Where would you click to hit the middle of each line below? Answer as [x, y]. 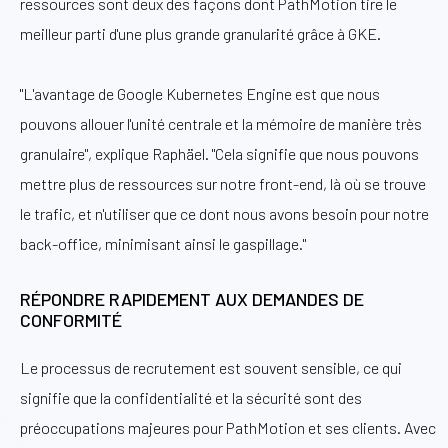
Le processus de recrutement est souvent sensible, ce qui [211, 368]
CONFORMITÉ [71, 319]
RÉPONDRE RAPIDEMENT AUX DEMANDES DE [192, 298]
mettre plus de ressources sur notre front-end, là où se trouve [223, 183]
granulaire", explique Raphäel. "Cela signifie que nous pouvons [219, 153]
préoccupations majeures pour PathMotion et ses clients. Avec [228, 428]
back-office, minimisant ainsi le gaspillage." [163, 243]
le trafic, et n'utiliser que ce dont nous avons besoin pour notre [224, 213]
